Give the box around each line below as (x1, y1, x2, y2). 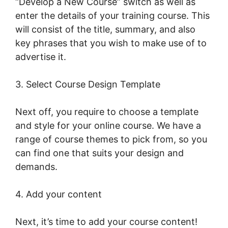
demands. (15, 161, 58, 172)
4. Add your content (15, 188, 102, 199)
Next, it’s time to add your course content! (15, 216, 197, 227)
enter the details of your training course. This (15, 10, 210, 21)
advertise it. (15, 51, 69, 62)
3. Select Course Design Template (15, 78, 160, 90)
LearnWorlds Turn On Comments (69, 51, 210, 62)
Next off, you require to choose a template (15, 106, 198, 117)
